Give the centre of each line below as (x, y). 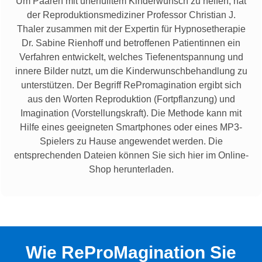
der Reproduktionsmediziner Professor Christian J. (131, 15)
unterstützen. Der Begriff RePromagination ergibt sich (131, 85)
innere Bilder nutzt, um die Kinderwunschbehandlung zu (131, 71)
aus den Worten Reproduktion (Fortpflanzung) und (131, 99)
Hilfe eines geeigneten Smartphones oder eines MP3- (131, 127)
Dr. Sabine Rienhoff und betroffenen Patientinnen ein (131, 43)
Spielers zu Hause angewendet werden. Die (131, 141)
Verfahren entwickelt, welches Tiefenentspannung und (131, 57)
